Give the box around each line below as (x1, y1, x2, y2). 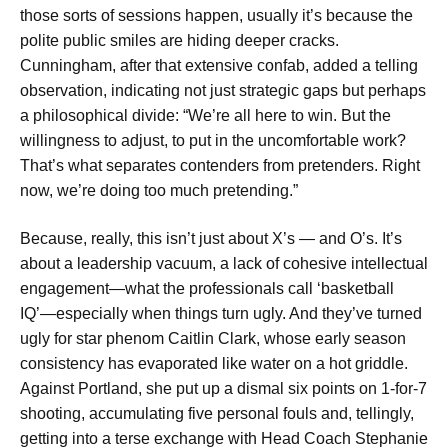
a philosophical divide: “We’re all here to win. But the (20, 107, 391, 125)
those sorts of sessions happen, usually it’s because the (20, 7, 413, 25)
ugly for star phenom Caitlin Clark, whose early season (20, 329, 406, 347)
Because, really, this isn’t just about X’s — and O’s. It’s (20, 229, 402, 247)
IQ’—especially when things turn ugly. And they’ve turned (20, 304, 422, 322)
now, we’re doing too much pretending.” (20, 182, 298, 200)
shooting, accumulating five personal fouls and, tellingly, (20, 404, 414, 422)
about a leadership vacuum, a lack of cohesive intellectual (20, 254, 428, 272)
